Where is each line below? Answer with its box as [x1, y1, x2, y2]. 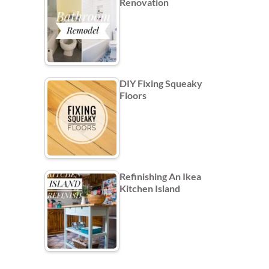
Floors [119, 89, 147, 101]
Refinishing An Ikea [119, 170, 201, 182]
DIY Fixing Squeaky [119, 77, 202, 89]
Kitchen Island [119, 182, 180, 194]
